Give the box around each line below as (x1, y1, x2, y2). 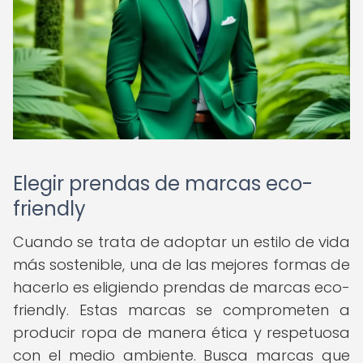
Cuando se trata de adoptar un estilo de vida (13, 232, 350, 252)
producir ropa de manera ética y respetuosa (13, 322, 350, 343)
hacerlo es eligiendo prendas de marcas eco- (13, 277, 350, 297)
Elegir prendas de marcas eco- (13, 170, 313, 197)
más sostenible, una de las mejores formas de (13, 254, 350, 275)
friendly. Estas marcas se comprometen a (13, 300, 350, 320)
